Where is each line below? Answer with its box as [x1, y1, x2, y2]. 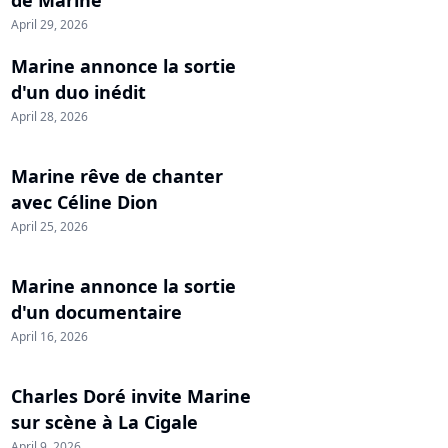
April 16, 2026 [11, 327, 88, 345]
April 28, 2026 [11, 107, 88, 125]
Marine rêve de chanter [11, 163, 223, 188]
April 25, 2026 [11, 217, 88, 235]
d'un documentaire [11, 299, 182, 324]
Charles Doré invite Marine [11, 383, 251, 408]
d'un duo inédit [11, 79, 146, 104]
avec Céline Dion [11, 189, 158, 214]
